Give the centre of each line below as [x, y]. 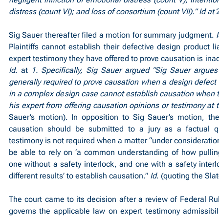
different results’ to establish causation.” [79, 176]
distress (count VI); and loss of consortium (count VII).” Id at [112, 11]
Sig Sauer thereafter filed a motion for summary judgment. [113, 35]
